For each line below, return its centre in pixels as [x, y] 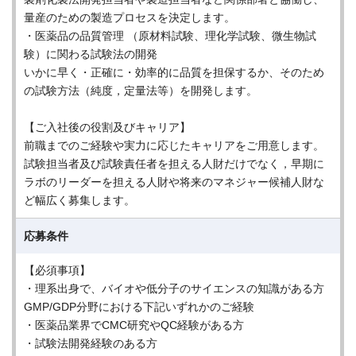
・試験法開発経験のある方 [91, 343]
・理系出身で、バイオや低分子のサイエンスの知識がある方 [174, 288]
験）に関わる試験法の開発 [91, 54]
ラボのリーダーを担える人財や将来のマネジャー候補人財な [174, 182]
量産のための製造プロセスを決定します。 [130, 17]
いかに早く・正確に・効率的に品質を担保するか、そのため [174, 72]
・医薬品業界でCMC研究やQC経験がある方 [134, 325]
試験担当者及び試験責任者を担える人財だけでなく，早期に [174, 164]
